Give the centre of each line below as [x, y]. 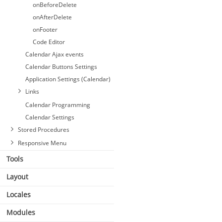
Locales [19, 194]
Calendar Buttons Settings [61, 67]
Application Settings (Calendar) [68, 79]
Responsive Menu [42, 143]
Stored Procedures [44, 130]
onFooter [45, 29]
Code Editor [49, 42]
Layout [17, 177]
